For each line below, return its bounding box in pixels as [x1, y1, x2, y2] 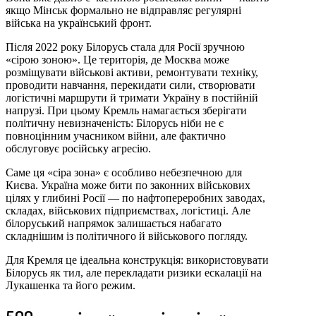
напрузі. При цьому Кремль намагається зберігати [6, 104, 247, 116]
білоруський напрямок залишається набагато [6, 217, 221, 229]
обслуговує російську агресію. [6, 142, 151, 154]
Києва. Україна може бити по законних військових [6, 178, 250, 191]
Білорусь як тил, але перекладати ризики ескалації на [6, 266, 262, 279]
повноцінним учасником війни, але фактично [6, 129, 226, 142]
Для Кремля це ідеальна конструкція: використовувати [6, 253, 269, 266]
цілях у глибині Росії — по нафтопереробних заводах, [6, 191, 265, 204]
